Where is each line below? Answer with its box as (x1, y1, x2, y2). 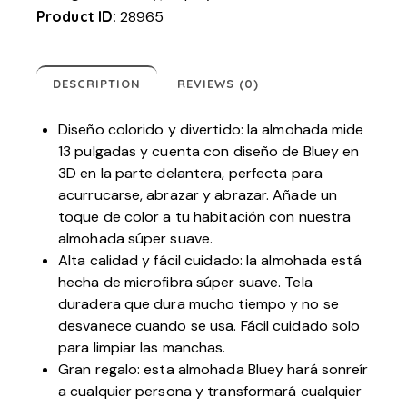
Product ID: (36, 7, 121, 26)
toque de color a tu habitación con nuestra (58, 207, 352, 227)
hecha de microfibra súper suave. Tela (58, 273, 313, 293)
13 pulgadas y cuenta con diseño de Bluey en (58, 142, 363, 162)
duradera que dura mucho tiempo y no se (58, 294, 339, 314)
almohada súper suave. (58, 229, 213, 249)
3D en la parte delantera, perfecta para (58, 164, 323, 184)
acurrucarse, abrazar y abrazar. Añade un (58, 185, 338, 205)
